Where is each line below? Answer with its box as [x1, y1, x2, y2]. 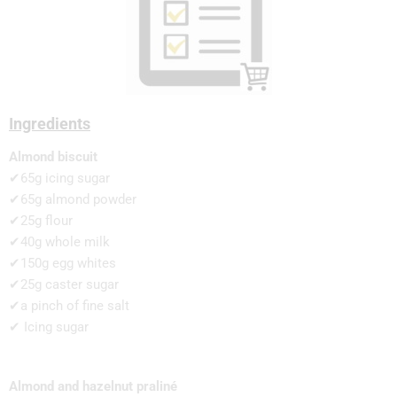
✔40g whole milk [9, 234, 110, 251]
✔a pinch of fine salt [9, 298, 129, 315]
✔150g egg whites [9, 255, 116, 272]
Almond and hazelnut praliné [9, 378, 177, 394]
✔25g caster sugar [9, 276, 119, 293]
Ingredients [9, 113, 90, 133]
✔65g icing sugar [9, 170, 110, 187]
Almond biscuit [9, 149, 97, 166]
